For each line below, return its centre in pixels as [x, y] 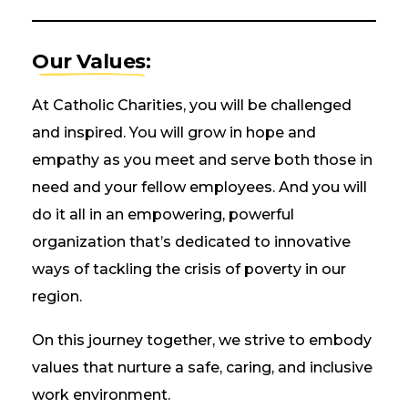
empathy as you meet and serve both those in [202, 160]
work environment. [103, 395]
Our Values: [92, 61]
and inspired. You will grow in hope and [174, 133]
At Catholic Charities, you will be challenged [192, 105]
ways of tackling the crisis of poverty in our [189, 269]
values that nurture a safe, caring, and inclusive [202, 367]
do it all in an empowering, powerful [163, 214]
